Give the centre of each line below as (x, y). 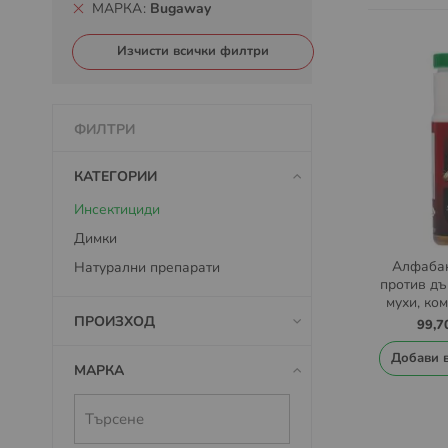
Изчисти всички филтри (193, 51)
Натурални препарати (147, 267)
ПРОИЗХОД (114, 321)
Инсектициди (117, 209)
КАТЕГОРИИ (115, 176)
